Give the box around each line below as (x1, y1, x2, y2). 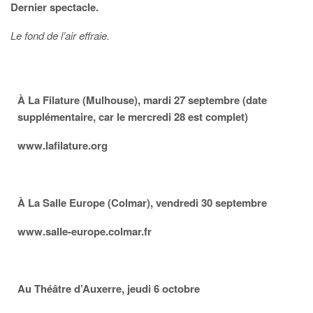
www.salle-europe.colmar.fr (17, 224, 152, 240)
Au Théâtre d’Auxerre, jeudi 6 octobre (17, 281, 200, 297)
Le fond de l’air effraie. (10, 28, 110, 43)
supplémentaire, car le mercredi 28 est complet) (17, 109, 248, 125)
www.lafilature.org (17, 138, 108, 154)
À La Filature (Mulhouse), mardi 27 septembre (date (17, 92, 267, 108)
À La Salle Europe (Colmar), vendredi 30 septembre (17, 195, 267, 211)
